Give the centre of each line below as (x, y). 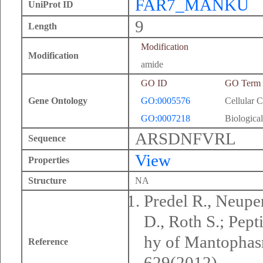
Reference (48, 242)
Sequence (47, 138)
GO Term (243, 83)
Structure (47, 181)
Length (43, 26)
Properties (49, 160)
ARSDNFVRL (186, 139)
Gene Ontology (58, 101)
